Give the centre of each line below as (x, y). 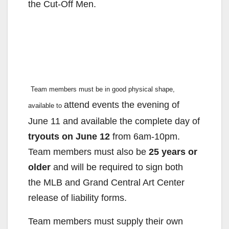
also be (133, 152)
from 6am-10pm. (146, 137)
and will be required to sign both (117, 167)
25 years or (173, 152)
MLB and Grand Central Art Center (114, 183)
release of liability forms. (79, 198)
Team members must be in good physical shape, (103, 89)
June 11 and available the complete (101, 121)
